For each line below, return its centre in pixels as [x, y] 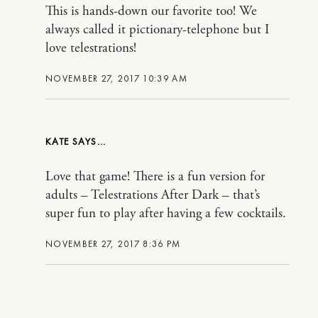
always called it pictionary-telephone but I [157, 30]
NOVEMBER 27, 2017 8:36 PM [113, 244]
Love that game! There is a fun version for [155, 177]
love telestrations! [91, 49]
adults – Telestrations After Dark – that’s [153, 196]
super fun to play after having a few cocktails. [166, 214]
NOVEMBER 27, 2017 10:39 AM [116, 79]
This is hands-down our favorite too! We [151, 12]
